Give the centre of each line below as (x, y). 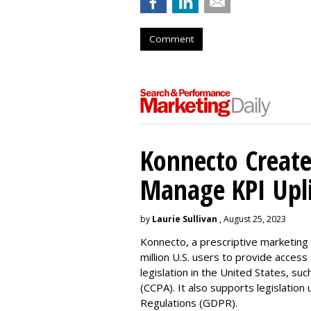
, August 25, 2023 (252, 219)
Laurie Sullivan (185, 219)
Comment (171, 39)
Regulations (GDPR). (189, 302)
